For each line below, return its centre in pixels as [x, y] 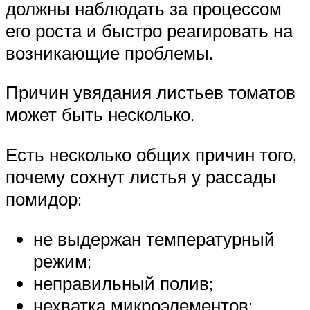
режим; [62, 261]
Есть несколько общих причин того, [151, 155]
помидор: [44, 199]
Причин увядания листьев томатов [151, 92]
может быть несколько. [100, 115]
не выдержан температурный [154, 238]
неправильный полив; [123, 283]
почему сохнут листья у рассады [141, 177]
